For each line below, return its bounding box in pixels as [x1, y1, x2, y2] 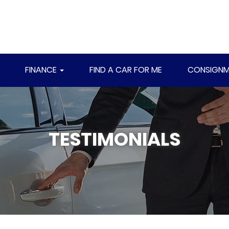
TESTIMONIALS [49, 126, 180, 152]
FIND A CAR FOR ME [89, 64, 162, 76]
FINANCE [25, 64, 59, 76]
